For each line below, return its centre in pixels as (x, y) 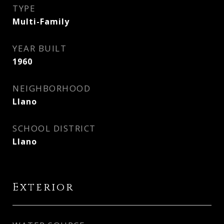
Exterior (43, 187)
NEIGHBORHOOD (51, 88)
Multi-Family (41, 21)
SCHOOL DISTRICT (54, 128)
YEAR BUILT (39, 48)
